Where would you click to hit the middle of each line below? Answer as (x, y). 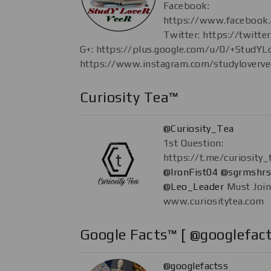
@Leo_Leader (194, 186)
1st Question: (194, 143)
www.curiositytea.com (214, 201)
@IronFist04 (191, 172)
